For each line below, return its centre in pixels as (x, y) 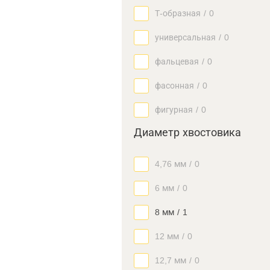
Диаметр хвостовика (187, 133)
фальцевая (177, 61)
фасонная (174, 86)
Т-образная (178, 13)
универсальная (185, 37)
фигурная (174, 110)
